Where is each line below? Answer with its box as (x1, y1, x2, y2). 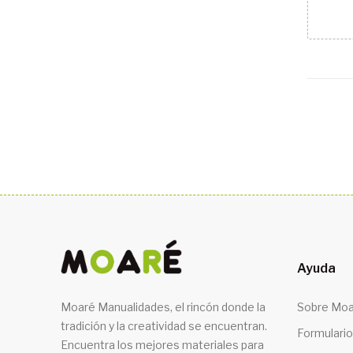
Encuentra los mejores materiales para (61, 337, 264, 351)
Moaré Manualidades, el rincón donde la (61, 299, 266, 314)
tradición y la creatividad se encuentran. (61, 318, 267, 333)
